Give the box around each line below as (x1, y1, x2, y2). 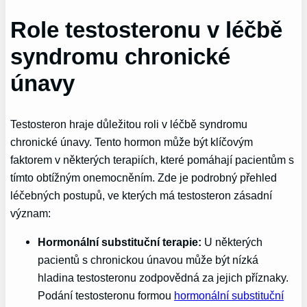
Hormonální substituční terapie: (38, 236, 202, 249)
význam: (10, 206, 51, 219)
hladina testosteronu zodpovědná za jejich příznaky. (38, 271, 289, 284)
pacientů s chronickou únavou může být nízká (38, 254, 259, 267)
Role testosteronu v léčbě (10, 16, 283, 42)
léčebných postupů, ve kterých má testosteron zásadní (10, 188, 273, 201)
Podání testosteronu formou (38, 289, 175, 302)
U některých (201, 236, 263, 249)
